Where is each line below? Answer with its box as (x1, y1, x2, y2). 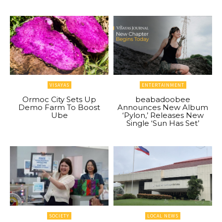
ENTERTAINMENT (141, 82, 184, 89)
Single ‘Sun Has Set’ (126, 118, 199, 128)
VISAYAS (49, 82, 69, 89)
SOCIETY (49, 212, 69, 219)
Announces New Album (117, 103, 208, 112)
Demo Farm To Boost (18, 103, 100, 112)
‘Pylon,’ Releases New (122, 111, 204, 120)
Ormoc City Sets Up (22, 95, 96, 105)
